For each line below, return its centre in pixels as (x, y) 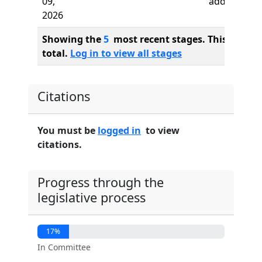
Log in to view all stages (126, 53)
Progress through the (101, 182)
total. (56, 53)
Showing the (73, 39)
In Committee (64, 247)
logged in (119, 130)
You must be (68, 130)
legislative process (92, 197)
